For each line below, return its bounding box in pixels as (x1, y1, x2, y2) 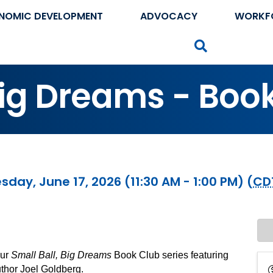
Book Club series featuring (112, 250, 229, 261)
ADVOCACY (140, 9, 197, 23)
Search (211, 38, 246, 52)
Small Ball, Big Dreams (11, 250, 112, 261)
